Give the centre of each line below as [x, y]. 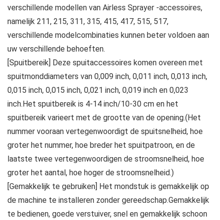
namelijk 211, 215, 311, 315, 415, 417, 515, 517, [88, 22]
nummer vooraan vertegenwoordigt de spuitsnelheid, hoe [105, 132]
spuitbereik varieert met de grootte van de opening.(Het [104, 118]
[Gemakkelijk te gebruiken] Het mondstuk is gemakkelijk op [108, 187]
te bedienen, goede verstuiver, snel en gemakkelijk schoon [107, 214]
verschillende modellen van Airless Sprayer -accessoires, [105, 8]
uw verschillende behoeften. [56, 49]
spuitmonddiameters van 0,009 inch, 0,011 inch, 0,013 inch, [107, 77]
